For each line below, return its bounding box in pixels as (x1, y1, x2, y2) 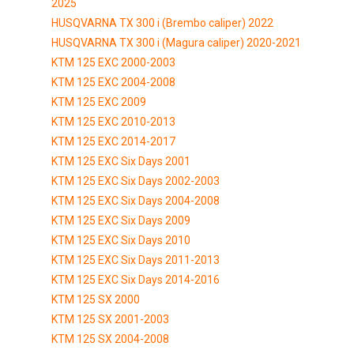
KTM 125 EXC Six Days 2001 (51, 154, 190, 168)
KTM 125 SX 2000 (51, 292, 140, 306)
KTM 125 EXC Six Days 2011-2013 (51, 253, 220, 266)
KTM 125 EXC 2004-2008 (51, 75, 175, 88)
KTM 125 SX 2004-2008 (51, 332, 169, 345)
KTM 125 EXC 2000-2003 (51, 55, 175, 69)
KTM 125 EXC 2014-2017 (51, 134, 175, 148)
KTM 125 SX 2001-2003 (51, 312, 169, 326)
